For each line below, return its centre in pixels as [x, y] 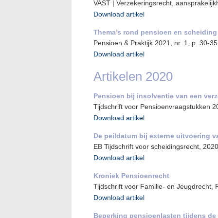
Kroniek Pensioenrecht [131, 176]
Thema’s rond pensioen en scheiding [155, 32]
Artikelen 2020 [133, 76]
